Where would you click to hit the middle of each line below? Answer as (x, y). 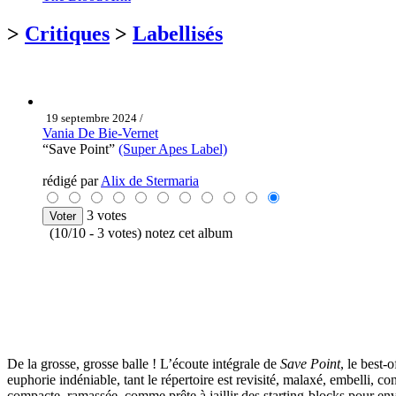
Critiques (67, 33)
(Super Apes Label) (173, 148)
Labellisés (178, 33)
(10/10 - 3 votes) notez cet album (137, 232)
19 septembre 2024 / (95, 118)
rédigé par (72, 180)
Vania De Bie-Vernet (100, 133)
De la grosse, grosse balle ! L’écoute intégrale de (144, 363)
